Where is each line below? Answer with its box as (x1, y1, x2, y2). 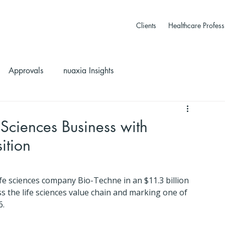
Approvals (9, 65, 43, 76)
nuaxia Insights (63, 65, 114, 76)
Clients (136, 21, 156, 30)
